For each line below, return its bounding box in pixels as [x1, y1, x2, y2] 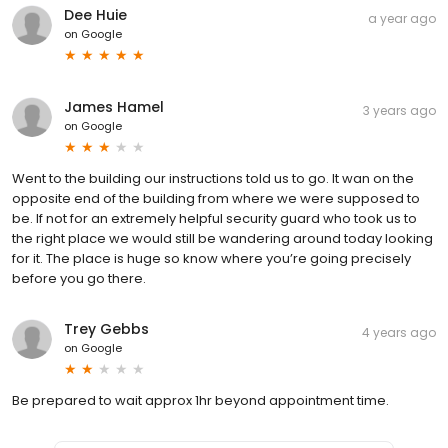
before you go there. [12, 269, 146, 289]
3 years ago [363, 102, 436, 120]
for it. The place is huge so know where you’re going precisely [12, 249, 411, 269]
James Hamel [64, 97, 164, 118]
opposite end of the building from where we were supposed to [12, 189, 420, 209]
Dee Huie [64, 5, 127, 26]
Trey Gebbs [64, 319, 149, 340]
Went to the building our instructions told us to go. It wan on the [12, 169, 414, 189]
